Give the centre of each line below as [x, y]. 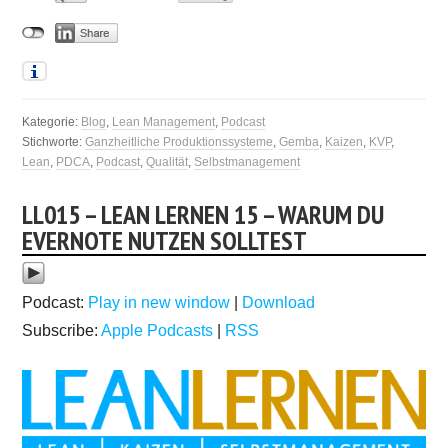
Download [279, 302]
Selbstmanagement [247, 161]
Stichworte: [54, 141]
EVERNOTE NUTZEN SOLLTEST [165, 240]
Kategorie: [52, 121]
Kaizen [344, 141]
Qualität [167, 161]
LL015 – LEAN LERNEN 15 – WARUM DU [203, 214]
